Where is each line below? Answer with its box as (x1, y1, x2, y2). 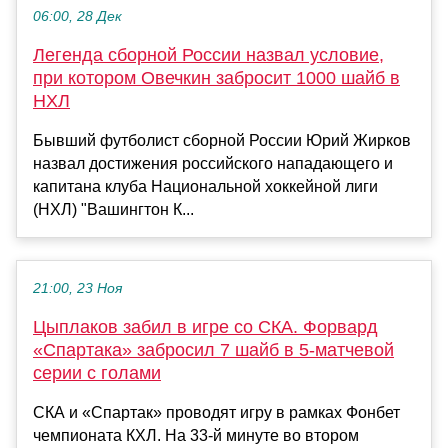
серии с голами (33, 363, 161, 384)
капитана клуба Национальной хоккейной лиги (33, 178, 378, 196)
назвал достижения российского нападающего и (33, 155, 393, 173)
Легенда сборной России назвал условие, (33, 45, 384, 66)
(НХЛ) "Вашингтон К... (33, 201, 194, 219)
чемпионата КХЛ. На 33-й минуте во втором (33, 427, 359, 445)
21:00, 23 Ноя (33, 281, 122, 297)
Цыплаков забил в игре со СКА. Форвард (33, 317, 378, 338)
